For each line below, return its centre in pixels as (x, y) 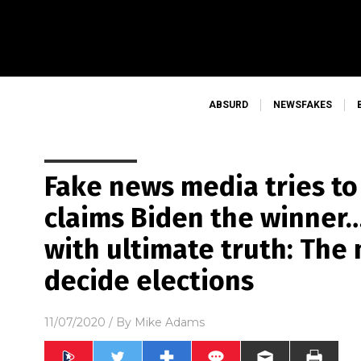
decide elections (149, 281)
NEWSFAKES (302, 105)
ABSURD (228, 105)
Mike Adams (170, 322)
